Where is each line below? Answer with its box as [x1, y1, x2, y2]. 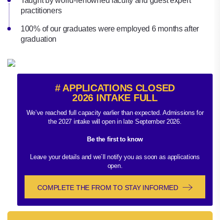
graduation [21, 35, 57, 43]
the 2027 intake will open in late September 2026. [48, 118, 182, 125]
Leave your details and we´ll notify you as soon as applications [30, 153, 200, 161]
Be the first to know [86, 136, 143, 143]
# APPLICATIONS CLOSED [55, 82, 175, 93]
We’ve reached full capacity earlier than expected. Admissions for [26, 109, 204, 116]
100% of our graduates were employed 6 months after [21, 25, 199, 33]
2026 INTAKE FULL [72, 92, 158, 103]
